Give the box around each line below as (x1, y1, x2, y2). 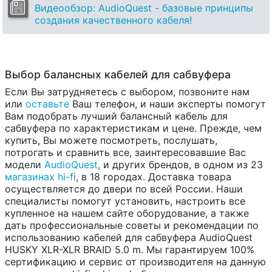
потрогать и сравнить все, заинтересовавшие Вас (5, 146, 246, 159)
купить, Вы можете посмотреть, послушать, (5, 134, 217, 147)
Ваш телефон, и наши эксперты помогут (69, 98, 266, 110)
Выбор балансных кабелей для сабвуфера (5, 68, 231, 81)
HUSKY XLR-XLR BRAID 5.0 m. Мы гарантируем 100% (5, 243, 254, 256)
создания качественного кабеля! (35, 14, 192, 27)
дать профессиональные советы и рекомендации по (5, 219, 259, 232)
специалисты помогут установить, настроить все (5, 195, 245, 208)
